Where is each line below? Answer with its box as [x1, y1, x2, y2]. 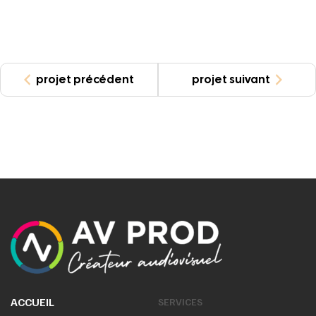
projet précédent [36, 72, 134, 87]
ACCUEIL [11, 295, 54, 309]
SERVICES [158, 296, 202, 308]
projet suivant [192, 72, 270, 87]
